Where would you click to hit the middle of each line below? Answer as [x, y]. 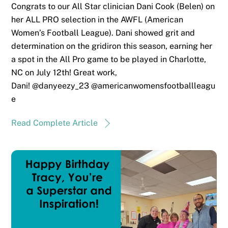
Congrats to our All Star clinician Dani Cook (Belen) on [113, 7]
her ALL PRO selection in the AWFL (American [97, 20]
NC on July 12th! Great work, [64, 73]
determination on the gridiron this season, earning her [112, 46]
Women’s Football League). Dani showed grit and [103, 33]
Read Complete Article [55, 123]
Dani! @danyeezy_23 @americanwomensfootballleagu [113, 86]
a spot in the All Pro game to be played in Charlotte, [109, 60]
